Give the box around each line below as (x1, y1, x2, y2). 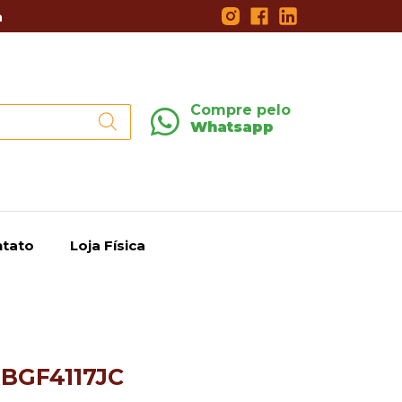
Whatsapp (189, 118, 274, 135)
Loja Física (69, 237, 145, 255)
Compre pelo (189, 100, 291, 118)
